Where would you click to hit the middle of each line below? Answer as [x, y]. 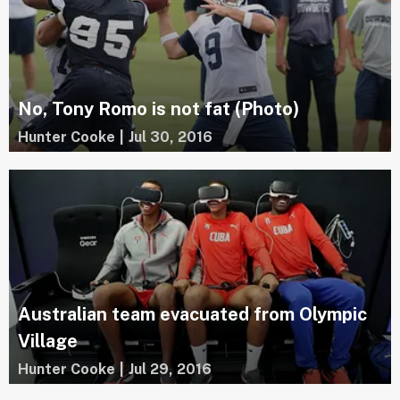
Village [48, 342]
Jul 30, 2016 [171, 137]
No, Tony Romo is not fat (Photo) [158, 108]
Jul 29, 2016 [170, 370]
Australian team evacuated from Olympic [192, 315]
